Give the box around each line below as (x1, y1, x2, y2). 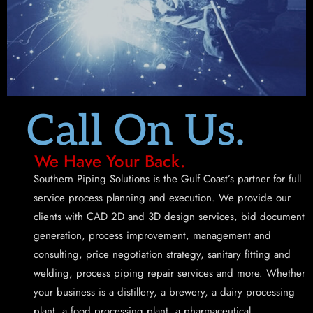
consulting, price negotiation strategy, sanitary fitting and (34, 247, 291, 262)
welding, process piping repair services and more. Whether (34, 265, 305, 281)
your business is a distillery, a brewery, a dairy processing (34, 284, 295, 300)
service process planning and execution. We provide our (34, 190, 291, 205)
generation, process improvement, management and (34, 228, 271, 243)
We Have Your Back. (34, 149, 185, 173)
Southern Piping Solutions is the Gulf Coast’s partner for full (34, 171, 301, 187)
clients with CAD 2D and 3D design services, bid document (34, 209, 305, 224)
